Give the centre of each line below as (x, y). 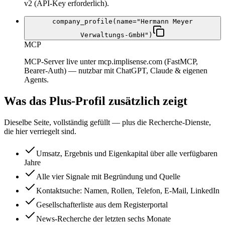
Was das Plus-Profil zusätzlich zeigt (96, 101)
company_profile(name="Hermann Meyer (123, 22)
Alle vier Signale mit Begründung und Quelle (108, 176)
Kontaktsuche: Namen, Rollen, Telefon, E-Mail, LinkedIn (128, 190)
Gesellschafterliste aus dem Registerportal (102, 204)
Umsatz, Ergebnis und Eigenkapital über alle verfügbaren (127, 153)
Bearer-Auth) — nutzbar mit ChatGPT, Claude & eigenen (116, 71)
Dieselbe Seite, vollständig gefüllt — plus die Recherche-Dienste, (107, 122)
